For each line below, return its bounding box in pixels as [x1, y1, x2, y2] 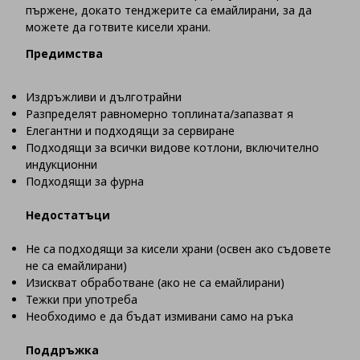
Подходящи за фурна [26, 174, 144, 190]
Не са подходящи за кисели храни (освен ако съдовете [26, 241, 331, 257]
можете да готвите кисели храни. [26, 19, 211, 35]
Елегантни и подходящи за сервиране [26, 123, 235, 139]
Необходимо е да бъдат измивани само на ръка [26, 309, 293, 325]
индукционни [26, 157, 97, 173]
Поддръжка [26, 342, 99, 358]
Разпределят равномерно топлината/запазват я [26, 106, 293, 122]
